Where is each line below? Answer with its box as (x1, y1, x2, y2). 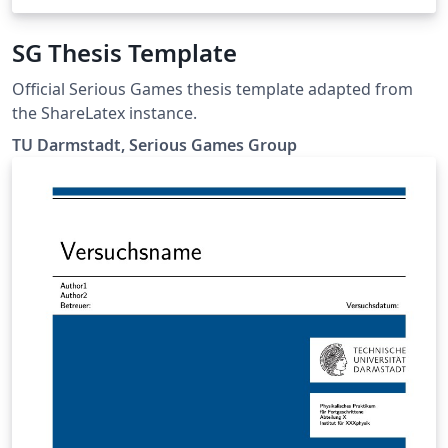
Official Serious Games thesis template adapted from (12, 78, 413, 101)
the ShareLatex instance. (12, 102, 197, 125)
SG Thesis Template (12, 36, 237, 70)
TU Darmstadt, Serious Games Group (12, 134, 297, 157)
